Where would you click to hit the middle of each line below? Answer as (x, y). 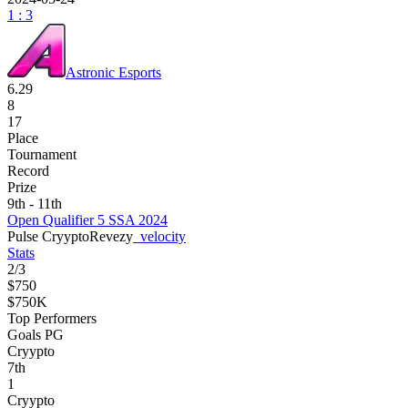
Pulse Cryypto (48, 236)
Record (28, 170)
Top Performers (52, 318)
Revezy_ (115, 236)
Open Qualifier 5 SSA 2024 (87, 219)
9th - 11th (35, 203)
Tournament (42, 154)
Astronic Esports (113, 72)
